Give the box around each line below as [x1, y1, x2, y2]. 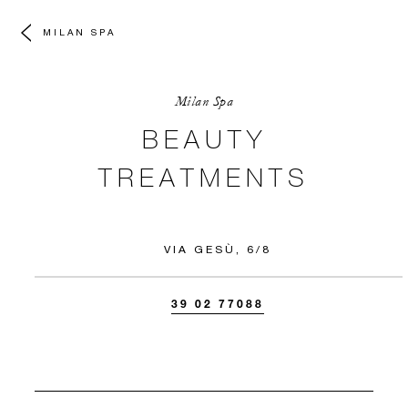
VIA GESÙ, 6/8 [164, 242, 271, 256]
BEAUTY [141, 123, 267, 154]
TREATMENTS [98, 161, 310, 192]
